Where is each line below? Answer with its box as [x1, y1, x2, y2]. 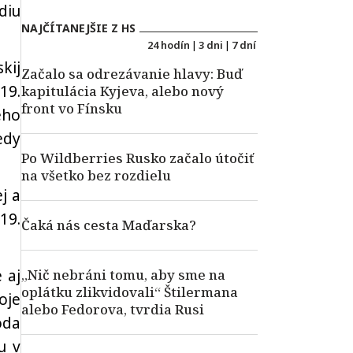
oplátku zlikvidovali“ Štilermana [21, 283, 238, 301]
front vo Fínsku [21, 99, 122, 117]
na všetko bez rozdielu [21, 166, 171, 184]
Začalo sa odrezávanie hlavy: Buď [21, 65, 243, 83]
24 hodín [147, 38, 190, 52]
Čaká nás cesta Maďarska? [21, 216, 196, 234]
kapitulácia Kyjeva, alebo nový [21, 82, 224, 100]
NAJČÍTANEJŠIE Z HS [21, 20, 136, 35]
